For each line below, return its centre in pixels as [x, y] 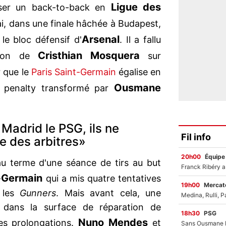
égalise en [138, 72]
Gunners [38, 193]
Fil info [196, 137]
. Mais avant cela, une [109, 193]
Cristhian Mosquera [93, 56]
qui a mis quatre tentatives [103, 179]
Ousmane [137, 88]
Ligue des [136, 7]
